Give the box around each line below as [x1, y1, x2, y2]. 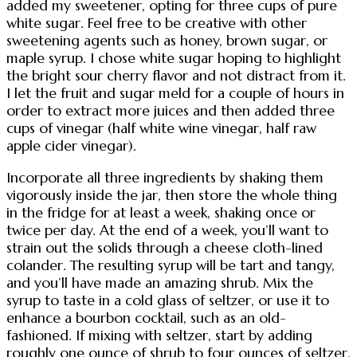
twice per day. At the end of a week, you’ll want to [6, 221, 328, 239]
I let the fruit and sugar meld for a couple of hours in [6, 84, 344, 103]
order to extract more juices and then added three [6, 102, 335, 120]
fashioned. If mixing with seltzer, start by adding [6, 326, 312, 344]
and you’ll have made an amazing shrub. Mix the [6, 273, 313, 292]
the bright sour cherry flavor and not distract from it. [6, 67, 346, 85]
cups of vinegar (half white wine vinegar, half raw [6, 120, 316, 138]
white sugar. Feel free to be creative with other [6, 14, 307, 33]
